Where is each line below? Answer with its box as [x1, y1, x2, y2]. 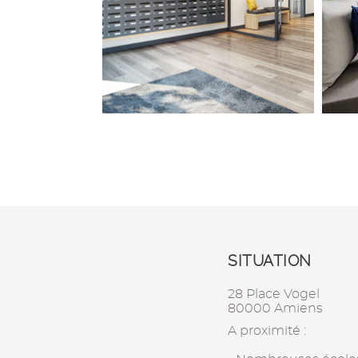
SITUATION [228, 252, 312, 270]
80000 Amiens [228, 302, 324, 315]
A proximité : [228, 324, 307, 337]
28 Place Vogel [228, 288, 320, 300]
